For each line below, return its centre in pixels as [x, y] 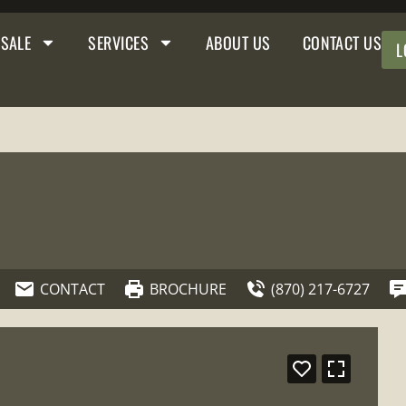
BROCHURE [188, 289]
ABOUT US [238, 43]
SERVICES [119, 43]
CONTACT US [342, 43]
